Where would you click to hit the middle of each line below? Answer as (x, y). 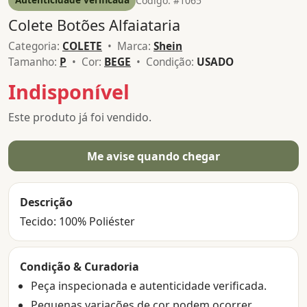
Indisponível (69, 91)
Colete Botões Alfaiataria (94, 25)
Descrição (46, 202)
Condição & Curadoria (79, 267)
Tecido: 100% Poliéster (77, 222)
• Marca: (128, 47)
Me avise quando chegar (153, 156)
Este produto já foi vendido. (80, 117)
